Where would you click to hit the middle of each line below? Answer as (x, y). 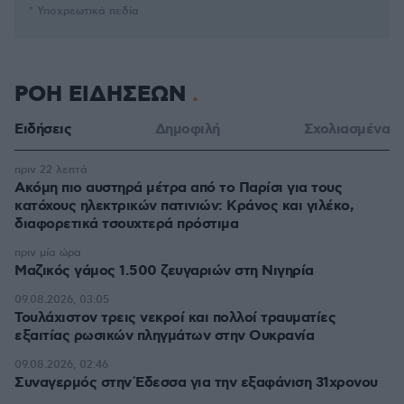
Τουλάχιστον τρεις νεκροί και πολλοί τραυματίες (175, 318)
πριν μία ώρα (48, 253)
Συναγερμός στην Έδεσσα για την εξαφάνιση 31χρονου (196, 383)
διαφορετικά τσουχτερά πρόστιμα (126, 224)
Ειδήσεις (43, 129)
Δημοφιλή (187, 129)
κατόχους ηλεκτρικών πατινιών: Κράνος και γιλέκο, (184, 206)
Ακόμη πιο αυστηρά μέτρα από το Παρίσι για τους (178, 188)
